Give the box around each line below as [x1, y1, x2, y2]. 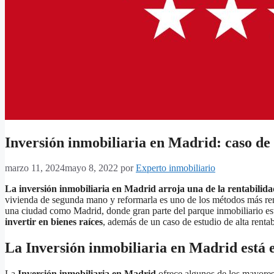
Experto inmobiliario [136, 163, 215, 174]
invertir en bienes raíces [5, 217, 103, 228]
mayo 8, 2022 [65, 163, 118, 174]
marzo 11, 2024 [5, 163, 65, 174]
